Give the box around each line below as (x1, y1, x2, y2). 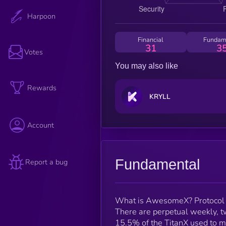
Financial (138, 35, 164, 44)
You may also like (115, 61, 178, 70)
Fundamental (115, 156, 200, 173)
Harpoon (27, 11, 56, 21)
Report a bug (25, 156, 68, 167)
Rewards (27, 83, 57, 93)
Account (27, 120, 54, 131)
